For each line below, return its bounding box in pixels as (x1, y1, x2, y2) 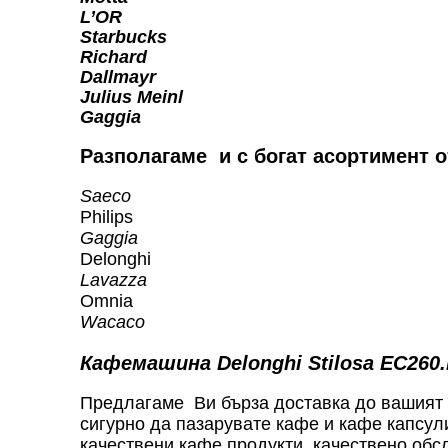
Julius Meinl (80, 86, 183, 107)
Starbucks (80, 26, 167, 47)
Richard (80, 46, 147, 67)
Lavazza (80, 269, 147, 290)
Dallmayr (80, 66, 156, 87)
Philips (80, 206, 133, 227)
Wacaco (80, 311, 145, 332)
